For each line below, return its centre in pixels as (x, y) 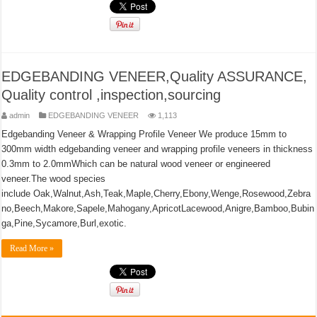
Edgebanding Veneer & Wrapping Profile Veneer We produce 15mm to (144, 134)
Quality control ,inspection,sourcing (111, 95)
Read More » (32, 248)
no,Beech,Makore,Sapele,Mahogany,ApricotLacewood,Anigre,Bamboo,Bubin (158, 208)
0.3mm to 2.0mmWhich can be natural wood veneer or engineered (136, 164)
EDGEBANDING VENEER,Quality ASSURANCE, (155, 76)
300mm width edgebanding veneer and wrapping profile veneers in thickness (157, 149)
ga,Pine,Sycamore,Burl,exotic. (64, 223)
